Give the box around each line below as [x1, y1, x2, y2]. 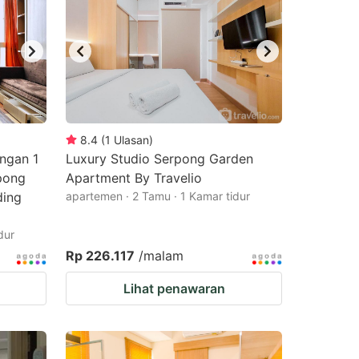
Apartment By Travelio [66, 170, 202, 186]
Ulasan [114, 133, 149, 147]
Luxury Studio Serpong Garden [66, 151, 253, 167]
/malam [139, 248, 184, 264]
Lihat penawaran [123, 280, 225, 296]
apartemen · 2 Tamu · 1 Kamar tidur [66, 189, 250, 203]
